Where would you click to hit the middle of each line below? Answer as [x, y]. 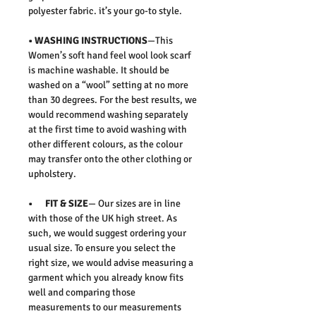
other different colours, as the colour [105, 144]
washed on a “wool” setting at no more [108, 85]
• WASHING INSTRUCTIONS [88, 40]
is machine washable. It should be [99, 70]
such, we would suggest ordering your [107, 233]
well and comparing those [82, 292]
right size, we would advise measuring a [111, 262]
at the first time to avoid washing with [108, 129]
